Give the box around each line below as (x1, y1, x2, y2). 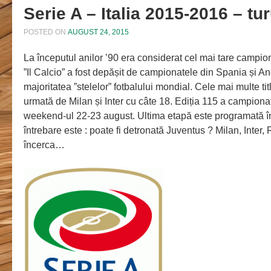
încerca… (23, 140, 65, 151)
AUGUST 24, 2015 (67, 28, 129, 37)
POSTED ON (23, 28, 68, 37)
